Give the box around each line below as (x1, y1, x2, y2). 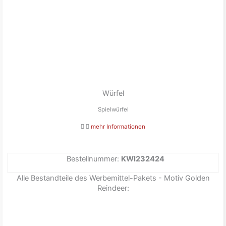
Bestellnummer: (67, 154, 121, 164)
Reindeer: (97, 183, 129, 193)
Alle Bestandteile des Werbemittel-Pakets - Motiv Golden (16, 173, 210, 183)
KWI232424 (121, 154, 164, 164)
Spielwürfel (97, 106, 129, 114)
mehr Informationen (91, 123, 145, 131)
